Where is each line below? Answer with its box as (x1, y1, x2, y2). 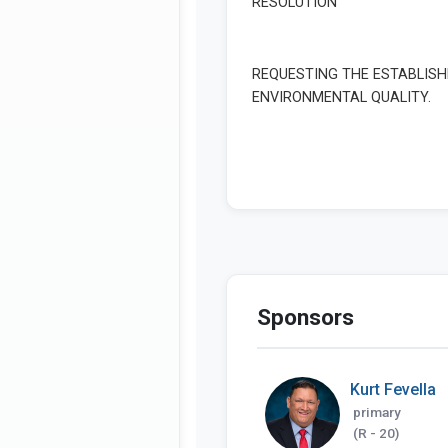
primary (353, 403, 401, 420)
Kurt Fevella (350, 379, 436, 399)
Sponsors (257, 303, 354, 330)
